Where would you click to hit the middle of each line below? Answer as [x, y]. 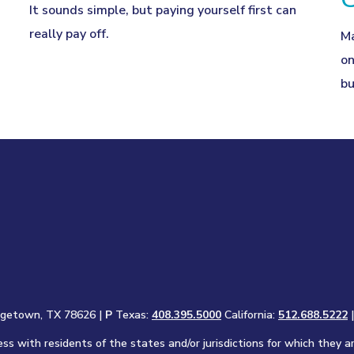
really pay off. [70, 34]
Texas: [134, 314]
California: [251, 314]
